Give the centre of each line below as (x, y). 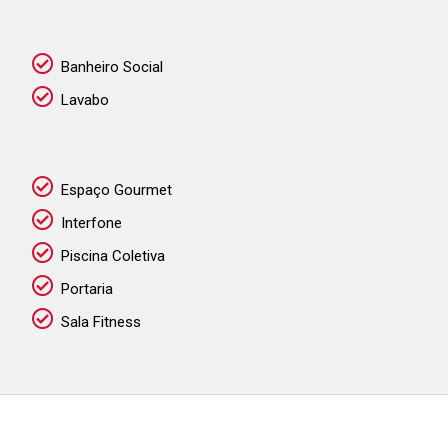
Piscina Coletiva (113, 256)
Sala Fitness (101, 322)
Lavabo (85, 100)
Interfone (91, 223)
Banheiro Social (112, 67)
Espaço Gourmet (116, 190)
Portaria (87, 289)
